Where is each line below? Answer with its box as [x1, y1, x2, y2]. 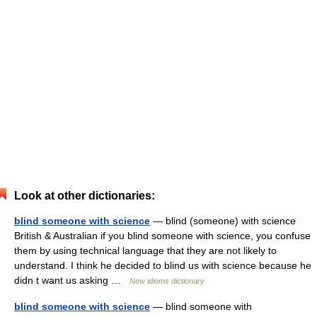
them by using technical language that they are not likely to [14, 245, 277, 256]
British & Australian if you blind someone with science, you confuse [14, 230, 311, 241]
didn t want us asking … [14, 275, 129, 286]
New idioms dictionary [129, 277, 204, 285]
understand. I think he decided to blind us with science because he [14, 260, 311, 271]
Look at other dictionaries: [14, 190, 155, 202]
